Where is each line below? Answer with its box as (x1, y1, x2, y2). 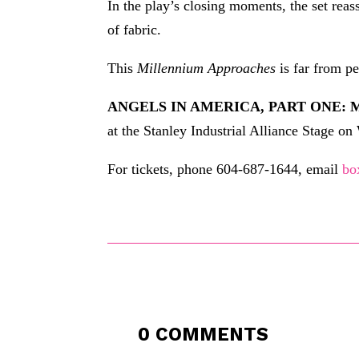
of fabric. (107, 21, 162, 38)
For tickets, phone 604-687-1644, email (107, 160, 343, 177)
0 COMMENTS (138, 323, 269, 345)
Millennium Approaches (137, 59, 276, 76)
